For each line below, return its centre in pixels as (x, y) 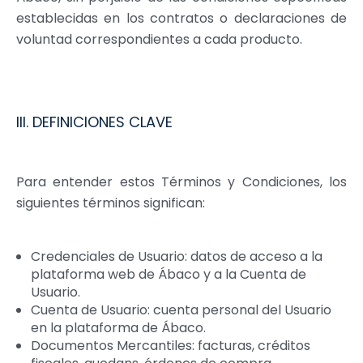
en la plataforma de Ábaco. (118, 327)
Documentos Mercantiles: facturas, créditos (170, 345)
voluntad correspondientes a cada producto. (161, 40)
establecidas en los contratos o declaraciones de (181, 19)
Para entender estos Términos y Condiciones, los (181, 181)
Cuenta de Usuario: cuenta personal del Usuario (181, 310)
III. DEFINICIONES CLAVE (94, 122)
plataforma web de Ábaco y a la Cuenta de (168, 274)
